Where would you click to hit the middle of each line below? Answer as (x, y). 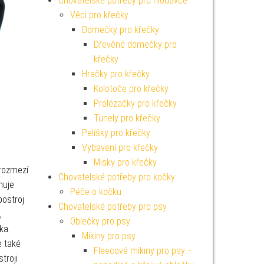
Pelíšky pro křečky (116, 133)
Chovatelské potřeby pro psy (112, 207)
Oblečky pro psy (100, 221)
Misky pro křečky (125, 162)
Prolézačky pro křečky (135, 103)
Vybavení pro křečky (120, 148)
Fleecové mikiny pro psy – (143, 251)
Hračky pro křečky (115, 74)
